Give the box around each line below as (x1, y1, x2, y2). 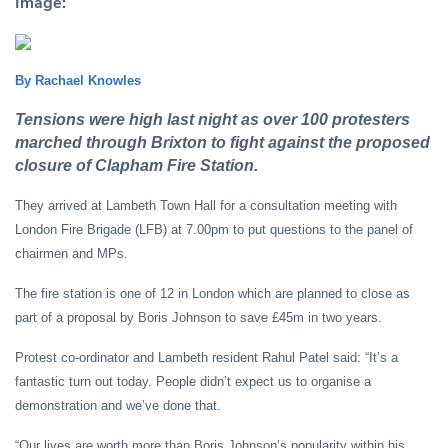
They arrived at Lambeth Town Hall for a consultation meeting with (15, 197, 397, 213)
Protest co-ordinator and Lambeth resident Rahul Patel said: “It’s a (15, 349, 398, 365)
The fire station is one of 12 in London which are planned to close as (15, 285, 410, 301)
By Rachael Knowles (15, 72, 141, 88)
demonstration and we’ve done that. (15, 397, 221, 413)
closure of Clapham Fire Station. (15, 156, 258, 174)
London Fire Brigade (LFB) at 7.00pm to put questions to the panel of (15, 221, 413, 237)
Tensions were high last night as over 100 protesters (15, 110, 410, 128)
